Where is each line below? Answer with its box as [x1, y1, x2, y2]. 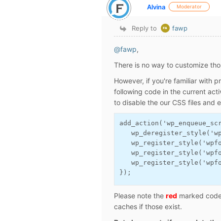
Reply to [132, 24, 157, 32]
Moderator [177, 3, 202, 9]
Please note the [114, 191, 166, 200]
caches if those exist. [114, 202, 182, 211]
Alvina [147, 2, 165, 11]
